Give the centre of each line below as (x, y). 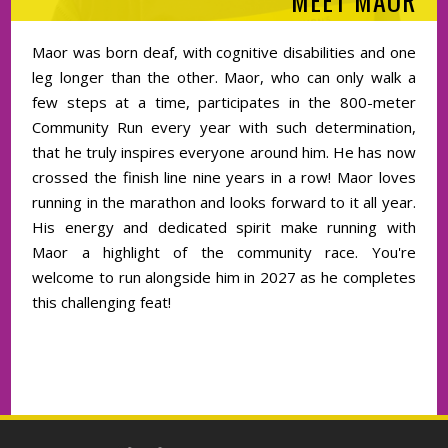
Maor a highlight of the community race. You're (224, 252)
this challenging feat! (102, 302)
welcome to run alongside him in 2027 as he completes (224, 277)
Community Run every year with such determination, (224, 127)
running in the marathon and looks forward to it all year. (224, 202)
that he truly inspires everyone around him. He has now (224, 152)
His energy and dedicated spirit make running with (224, 227)
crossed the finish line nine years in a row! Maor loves (224, 177)
